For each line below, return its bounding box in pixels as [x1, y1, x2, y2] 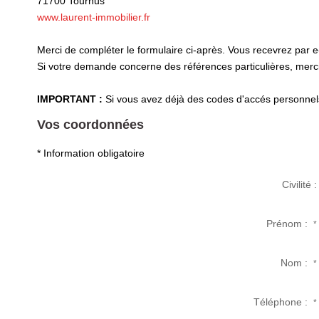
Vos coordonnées [37, 117, 144, 132]
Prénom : [266, 218, 314, 229]
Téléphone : [253, 296, 314, 308]
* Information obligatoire [37, 147, 145, 159]
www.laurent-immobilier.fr [37, 11, 150, 23]
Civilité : [282, 179, 318, 190]
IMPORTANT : [37, 93, 103, 105]
